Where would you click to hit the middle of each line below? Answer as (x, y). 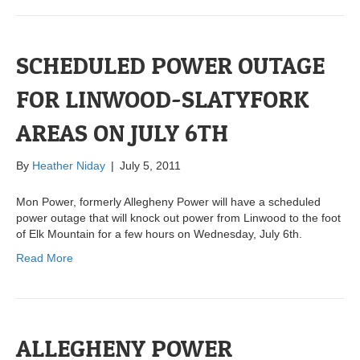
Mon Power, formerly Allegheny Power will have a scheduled (168, 202)
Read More (45, 258)
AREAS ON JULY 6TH (122, 133)
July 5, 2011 (150, 166)
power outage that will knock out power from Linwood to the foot (178, 218)
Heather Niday (69, 166)
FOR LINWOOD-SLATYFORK (162, 99)
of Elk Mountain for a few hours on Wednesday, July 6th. (159, 234)
